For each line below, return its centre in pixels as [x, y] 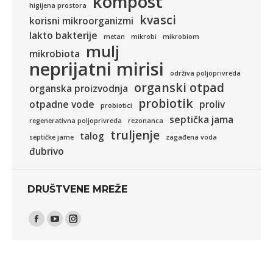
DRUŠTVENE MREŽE [77, 190]
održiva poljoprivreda [205, 73]
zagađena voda [191, 137]
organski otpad [179, 88]
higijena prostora [58, 6]
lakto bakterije [63, 36]
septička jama [201, 120]
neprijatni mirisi [97, 69]
